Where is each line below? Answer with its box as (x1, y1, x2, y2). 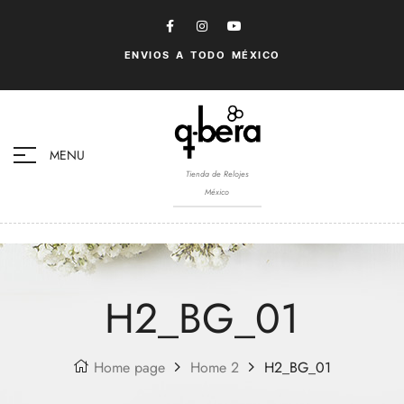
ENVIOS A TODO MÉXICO (124, 47, 280, 64)
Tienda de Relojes (185, 167, 249, 179)
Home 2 (190, 356, 239, 378)
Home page (94, 356, 165, 378)
